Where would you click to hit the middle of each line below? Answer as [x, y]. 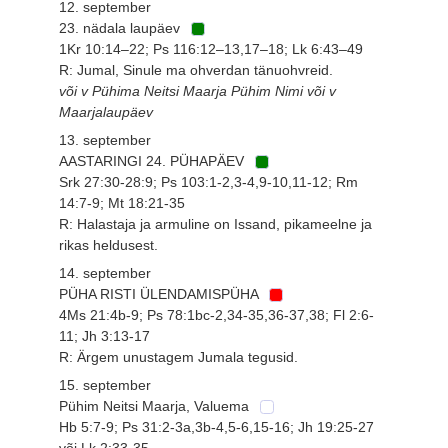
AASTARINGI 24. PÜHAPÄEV [154, 160]
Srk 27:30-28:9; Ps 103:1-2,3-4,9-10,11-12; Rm [209, 181]
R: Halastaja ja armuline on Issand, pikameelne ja [216, 223]
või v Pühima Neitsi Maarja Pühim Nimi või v [198, 90]
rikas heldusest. [109, 244]
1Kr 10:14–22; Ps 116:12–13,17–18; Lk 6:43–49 [211, 48]
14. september [105, 272]
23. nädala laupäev [122, 27]
